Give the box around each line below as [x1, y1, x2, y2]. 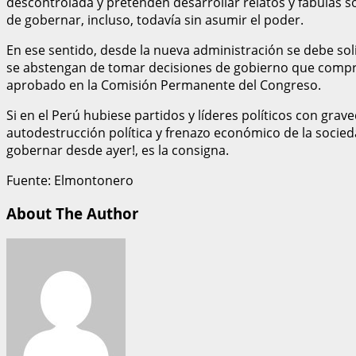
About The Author [6, 203, 138, 224]
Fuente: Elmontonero [6, 171, 133, 189]
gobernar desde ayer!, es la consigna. [6, 141, 229, 159]
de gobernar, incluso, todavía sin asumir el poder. [6, 10, 304, 29]
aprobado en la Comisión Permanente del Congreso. [6, 75, 321, 94]
